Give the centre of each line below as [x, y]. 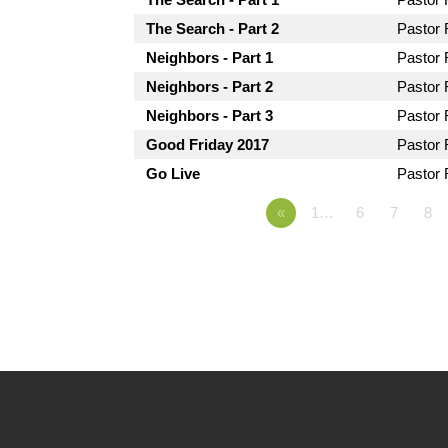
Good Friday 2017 [208, 144]
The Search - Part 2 [213, 28]
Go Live [173, 173]
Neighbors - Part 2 [210, 86]
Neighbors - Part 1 [210, 57]
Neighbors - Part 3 [210, 115]
